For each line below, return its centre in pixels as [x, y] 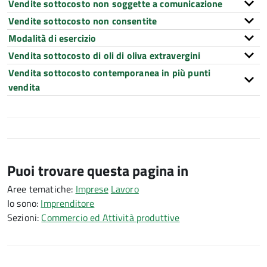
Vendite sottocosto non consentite [83, 21]
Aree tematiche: [41, 189]
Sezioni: [24, 218]
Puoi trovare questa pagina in [98, 170]
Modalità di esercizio [52, 38]
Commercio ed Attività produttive [111, 218]
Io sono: [24, 203]
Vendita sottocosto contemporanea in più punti [110, 73]
